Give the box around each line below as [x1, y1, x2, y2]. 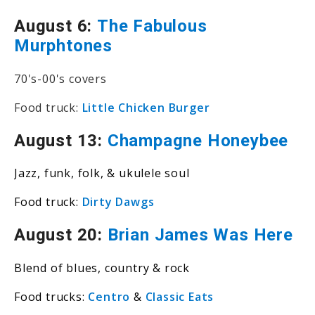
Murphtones [14, 35, 113, 56]
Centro [88, 289, 131, 305]
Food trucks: [14, 289, 89, 305]
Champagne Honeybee [107, 130, 289, 150]
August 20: [14, 225, 108, 245]
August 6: [14, 15, 97, 36]
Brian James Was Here [107, 225, 293, 245]
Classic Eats [145, 289, 214, 305]
